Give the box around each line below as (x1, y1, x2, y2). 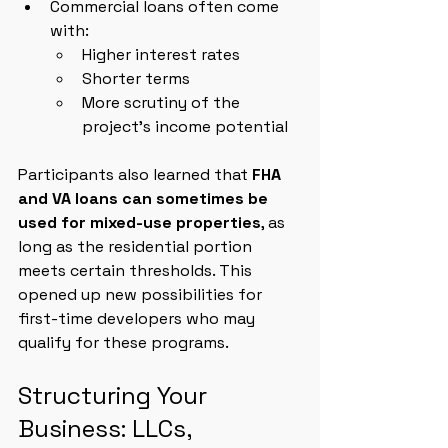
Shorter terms (82, 68, 190, 89)
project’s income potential (82, 116, 288, 137)
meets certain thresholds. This (18, 260, 256, 281)
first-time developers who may (18, 308, 259, 329)
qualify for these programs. (18, 332, 229, 353)
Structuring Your (18, 380, 213, 411)
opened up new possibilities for (18, 284, 266, 305)
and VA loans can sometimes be (18, 188, 272, 209)
